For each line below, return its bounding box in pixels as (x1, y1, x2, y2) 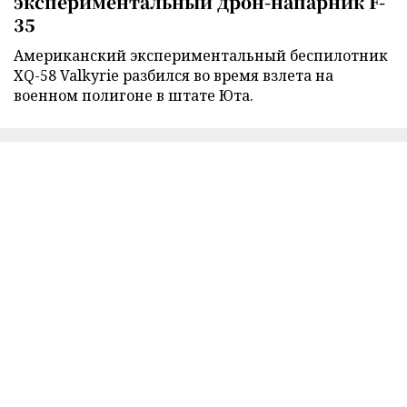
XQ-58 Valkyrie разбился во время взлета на (14, 65, 333, 85)
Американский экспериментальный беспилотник (14, 45, 388, 65)
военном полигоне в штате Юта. (14, 84, 253, 105)
